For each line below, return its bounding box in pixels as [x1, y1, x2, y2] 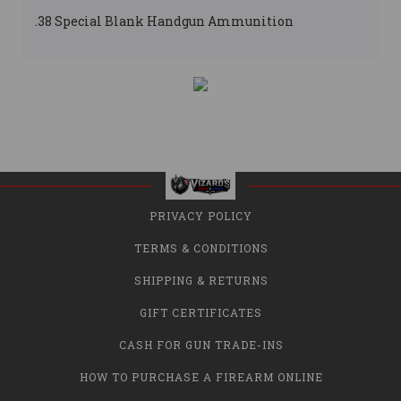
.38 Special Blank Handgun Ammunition [35, 13, 294, 30]
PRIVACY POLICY [149, 209, 252, 223]
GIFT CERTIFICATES [140, 305, 262, 320]
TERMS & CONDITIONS [133, 241, 269, 255]
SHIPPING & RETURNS [133, 273, 269, 287]
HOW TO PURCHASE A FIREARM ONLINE [79, 370, 323, 384]
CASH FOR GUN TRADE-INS [118, 337, 284, 352]
